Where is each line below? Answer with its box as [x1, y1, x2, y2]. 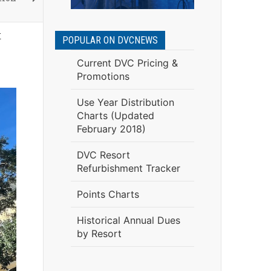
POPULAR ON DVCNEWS [62, 34, 158, 46]
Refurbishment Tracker [76, 162, 180, 174]
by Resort [76, 227, 122, 240]
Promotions [76, 70, 129, 82]
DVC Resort [76, 149, 130, 161]
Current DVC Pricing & [76, 57, 178, 69]
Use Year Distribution [76, 96, 174, 108]
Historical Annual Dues [76, 214, 180, 226]
